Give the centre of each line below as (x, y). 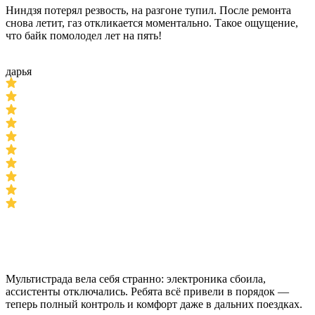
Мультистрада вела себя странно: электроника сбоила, (136, 279)
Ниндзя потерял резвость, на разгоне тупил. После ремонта (148, 10)
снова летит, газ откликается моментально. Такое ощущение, (152, 23)
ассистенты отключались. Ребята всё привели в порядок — (147, 291)
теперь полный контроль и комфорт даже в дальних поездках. (155, 304)
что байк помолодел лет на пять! (84, 36)
